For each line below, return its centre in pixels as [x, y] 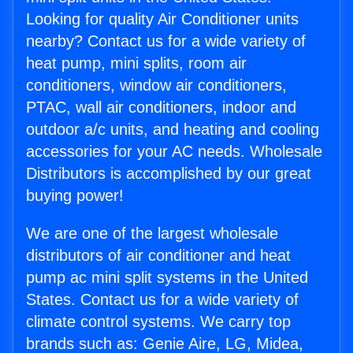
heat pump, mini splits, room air [136, 63]
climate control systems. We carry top [158, 322]
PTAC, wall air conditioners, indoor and [161, 108]
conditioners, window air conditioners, [156, 85]
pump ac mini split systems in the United [167, 278]
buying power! [75, 196]
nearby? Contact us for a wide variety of [166, 41]
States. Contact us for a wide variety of [162, 300]
